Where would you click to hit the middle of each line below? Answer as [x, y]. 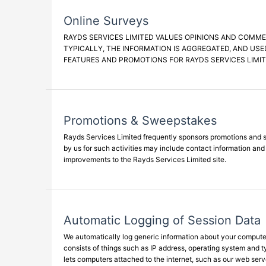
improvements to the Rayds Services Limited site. [145, 159]
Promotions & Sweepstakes [140, 121]
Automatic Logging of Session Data [162, 220]
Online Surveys [106, 21]
